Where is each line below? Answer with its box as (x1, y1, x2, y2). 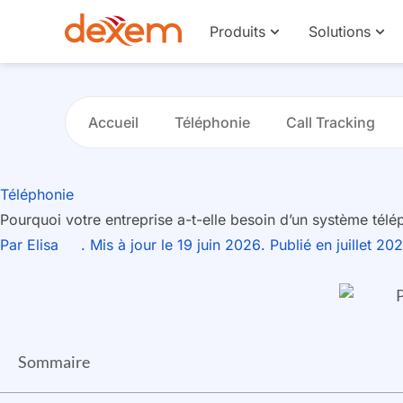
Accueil (88, 113, 139, 131)
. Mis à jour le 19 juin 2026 (81, 236, 261, 254)
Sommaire (18, 351, 90, 372)
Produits (210, 22, 265, 40)
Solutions (309, 22, 371, 40)
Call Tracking (286, 113, 375, 131)
